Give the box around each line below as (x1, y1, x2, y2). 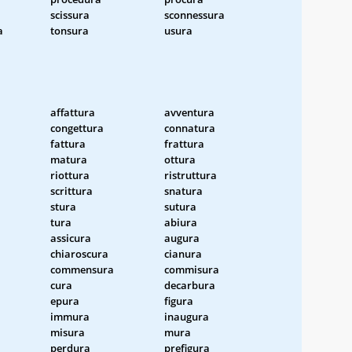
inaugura (164, 309, 209, 324)
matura (50, 152, 87, 167)
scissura (50, 7, 90, 22)
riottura (50, 167, 90, 182)
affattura (50, 104, 95, 119)
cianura (164, 246, 202, 261)
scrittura (50, 183, 93, 198)
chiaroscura (50, 246, 108, 261)
